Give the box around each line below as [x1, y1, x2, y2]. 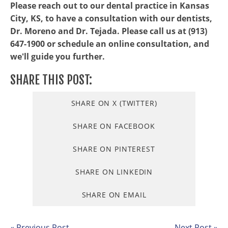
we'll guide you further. [10, 51, 105, 62]
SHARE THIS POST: [10, 72, 92, 88]
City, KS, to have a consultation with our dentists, [10, 13, 212, 24]
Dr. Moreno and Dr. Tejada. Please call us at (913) [10, 25, 207, 37]
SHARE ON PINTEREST [73, 144, 155, 154]
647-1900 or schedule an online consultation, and [10, 38, 209, 49]
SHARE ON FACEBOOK [73, 121, 155, 131]
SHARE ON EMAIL [81, 190, 147, 199]
